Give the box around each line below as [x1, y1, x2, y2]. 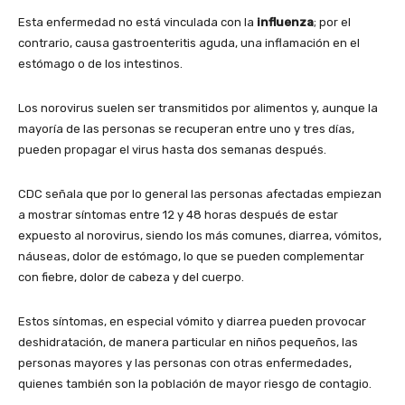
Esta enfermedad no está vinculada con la [18, 15, 257, 30]
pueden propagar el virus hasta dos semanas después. [18, 143, 326, 157]
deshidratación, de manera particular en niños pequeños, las [18, 335, 358, 350]
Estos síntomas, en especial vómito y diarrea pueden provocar [18, 315, 366, 329]
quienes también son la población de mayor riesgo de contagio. [18, 377, 372, 391]
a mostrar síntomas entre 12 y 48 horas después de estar [18, 208, 338, 222]
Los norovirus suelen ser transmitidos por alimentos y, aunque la [18, 101, 378, 116]
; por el [314, 15, 351, 30]
